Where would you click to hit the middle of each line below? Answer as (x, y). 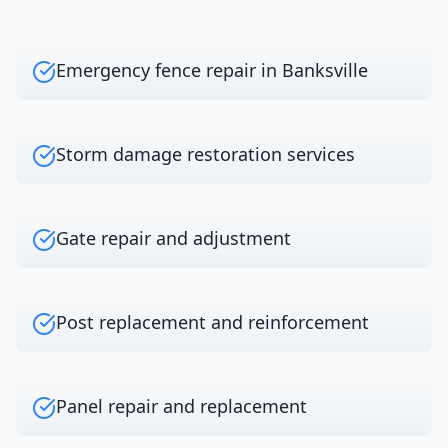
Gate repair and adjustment (173, 238)
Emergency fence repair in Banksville (212, 70)
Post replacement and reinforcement (212, 322)
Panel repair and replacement (181, 406)
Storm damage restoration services (205, 154)
